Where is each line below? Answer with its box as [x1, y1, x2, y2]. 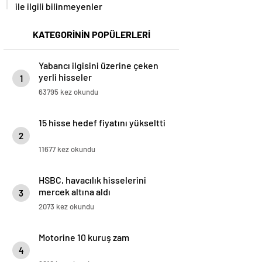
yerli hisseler [39, 71, 92, 83]
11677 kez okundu [39, 144, 95, 154]
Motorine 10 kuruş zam [39, 232, 129, 243]
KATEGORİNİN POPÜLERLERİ [32, 29, 150, 40]
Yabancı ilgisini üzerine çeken [39, 60, 158, 71]
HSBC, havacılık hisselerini [39, 174, 146, 186]
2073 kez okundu [39, 202, 94, 212]
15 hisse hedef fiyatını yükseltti [39, 117, 166, 129]
